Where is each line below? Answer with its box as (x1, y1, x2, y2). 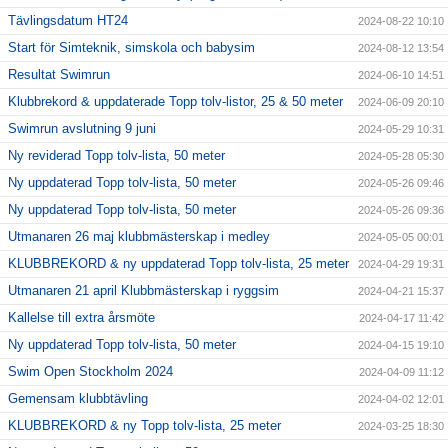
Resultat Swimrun (8, 67, 110, 83)
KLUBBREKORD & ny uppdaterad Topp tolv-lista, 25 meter (8, 256, 349, 272)
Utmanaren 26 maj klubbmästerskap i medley (8, 229, 270, 245)
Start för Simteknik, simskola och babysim (8, 40, 255, 56)
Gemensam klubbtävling (8, 391, 148, 407)
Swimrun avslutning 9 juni (8, 121, 156, 137)
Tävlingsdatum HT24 (8, 13, 128, 29)
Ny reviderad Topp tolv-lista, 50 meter (8, 148, 225, 164)
